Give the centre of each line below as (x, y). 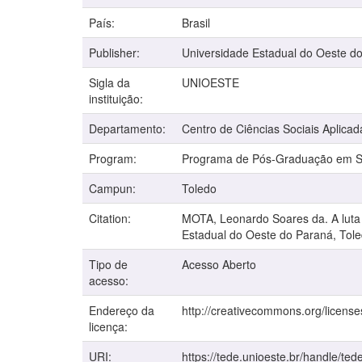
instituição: (118, 99)
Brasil (196, 23)
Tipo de (108, 265)
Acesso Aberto (219, 265)
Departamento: (129, 129)
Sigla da (109, 83)
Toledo (199, 189)
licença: (110, 327)
